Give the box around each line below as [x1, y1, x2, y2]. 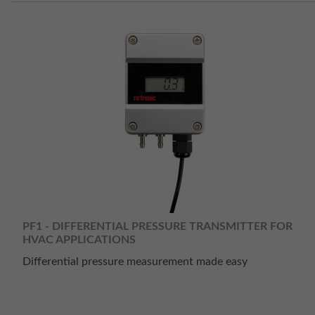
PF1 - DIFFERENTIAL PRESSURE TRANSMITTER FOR [22, 220, 292, 232]
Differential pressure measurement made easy [22, 256, 247, 267]
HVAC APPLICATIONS [22, 233, 136, 245]
